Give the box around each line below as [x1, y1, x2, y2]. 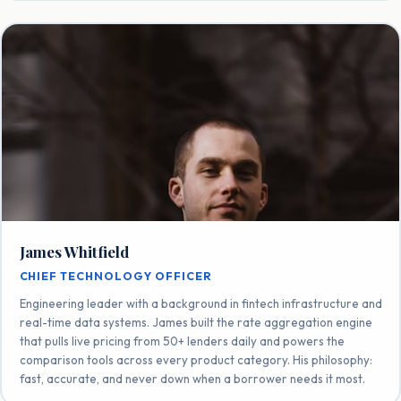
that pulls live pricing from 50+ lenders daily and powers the [19, 333, 345, 348]
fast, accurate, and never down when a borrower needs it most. [19, 371, 365, 386]
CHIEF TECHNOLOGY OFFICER [19, 269, 213, 283]
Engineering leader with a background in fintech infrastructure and [19, 295, 382, 311]
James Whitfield [19, 241, 129, 261]
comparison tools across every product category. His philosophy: [19, 352, 372, 367]
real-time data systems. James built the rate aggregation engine [19, 314, 372, 329]
